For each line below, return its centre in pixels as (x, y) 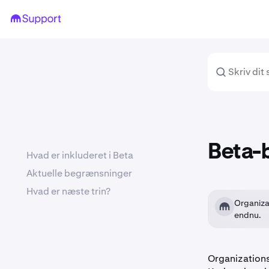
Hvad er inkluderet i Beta (80, 155)
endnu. (248, 215)
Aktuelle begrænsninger (79, 173)
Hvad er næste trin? (68, 191)
